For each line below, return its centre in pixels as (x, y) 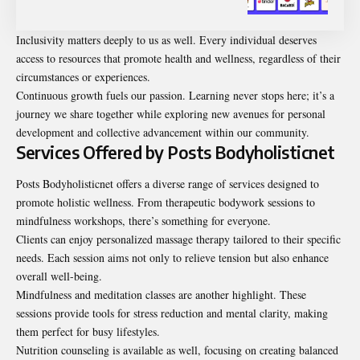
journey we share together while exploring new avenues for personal (171, 113)
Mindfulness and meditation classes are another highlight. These (161, 295)
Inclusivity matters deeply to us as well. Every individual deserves (166, 39)
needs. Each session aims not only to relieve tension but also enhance (172, 258)
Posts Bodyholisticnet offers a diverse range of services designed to (168, 184)
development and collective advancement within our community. (163, 132)
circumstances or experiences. (83, 76)
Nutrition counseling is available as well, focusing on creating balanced (177, 350)
